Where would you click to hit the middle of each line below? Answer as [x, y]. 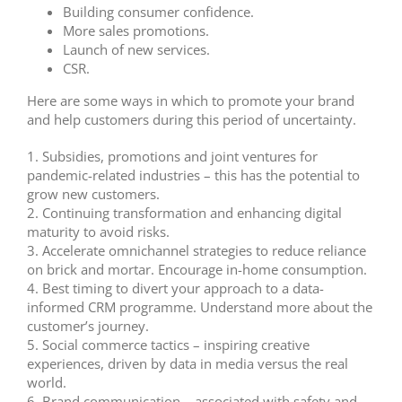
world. [47, 383]
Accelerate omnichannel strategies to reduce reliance [204, 251]
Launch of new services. [136, 50]
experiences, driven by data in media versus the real [188, 364]
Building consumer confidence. [158, 12]
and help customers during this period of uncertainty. [192, 120]
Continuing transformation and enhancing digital [192, 213]
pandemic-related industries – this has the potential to [193, 175]
